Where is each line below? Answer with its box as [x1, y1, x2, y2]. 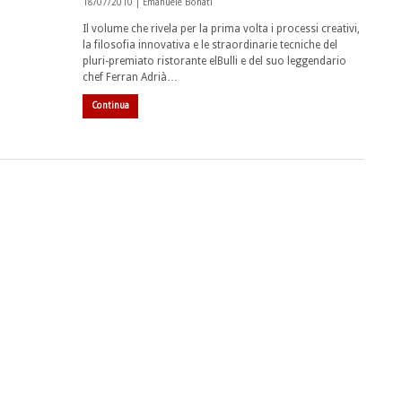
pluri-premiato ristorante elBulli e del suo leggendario [83, 55, 346, 67]
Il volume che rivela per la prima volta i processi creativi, [83, 22, 360, 35]
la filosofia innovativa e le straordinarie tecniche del [83, 39, 337, 51]
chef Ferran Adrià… [83, 71, 178, 83]
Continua [92, 100, 129, 110]
